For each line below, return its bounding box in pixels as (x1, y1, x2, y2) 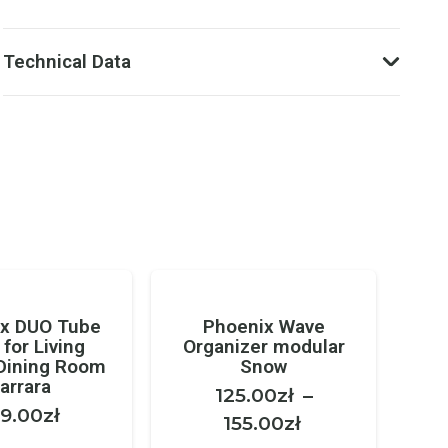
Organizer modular (182, 334, 345, 358)
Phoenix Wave (202, 314, 325, 338)
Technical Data (3, 49, 132, 73)
